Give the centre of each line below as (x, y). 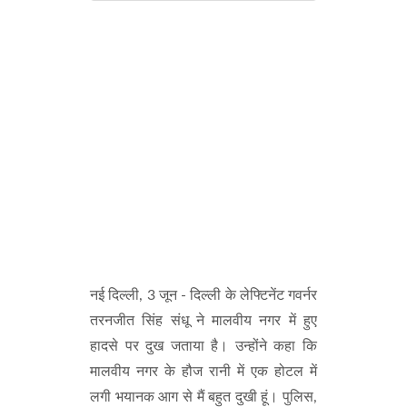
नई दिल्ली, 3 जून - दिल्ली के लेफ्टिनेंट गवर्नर (203, 296)
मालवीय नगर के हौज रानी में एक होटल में (203, 372)
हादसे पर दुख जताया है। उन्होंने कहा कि (203, 347)
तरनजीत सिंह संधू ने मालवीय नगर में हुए (203, 321)
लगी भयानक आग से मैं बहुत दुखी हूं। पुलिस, (203, 397)
